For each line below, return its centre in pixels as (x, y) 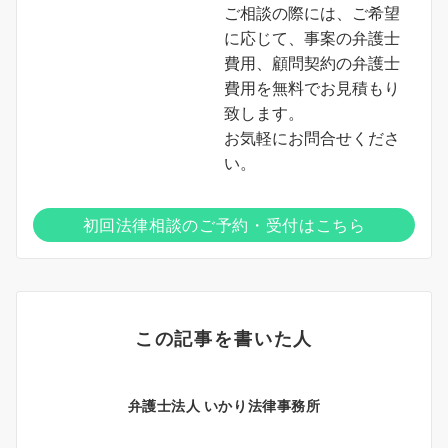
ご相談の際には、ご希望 (312, 12)
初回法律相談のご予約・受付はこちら (224, 224)
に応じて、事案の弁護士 (312, 37)
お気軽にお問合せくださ (312, 137)
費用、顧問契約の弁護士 (312, 62)
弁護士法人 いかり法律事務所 (224, 405)
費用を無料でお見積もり (312, 87)
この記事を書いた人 (224, 337)
